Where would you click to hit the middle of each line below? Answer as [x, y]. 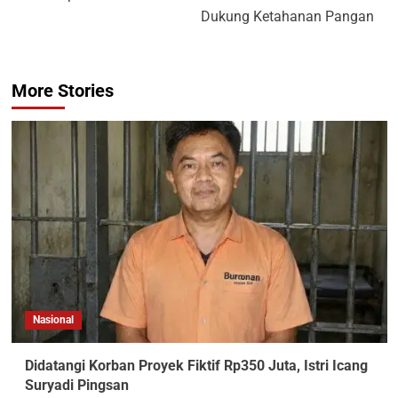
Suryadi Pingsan [76, 386]
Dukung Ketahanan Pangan [287, 17]
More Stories [62, 91]
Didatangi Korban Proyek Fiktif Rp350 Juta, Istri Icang [196, 366]
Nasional [53, 320]
